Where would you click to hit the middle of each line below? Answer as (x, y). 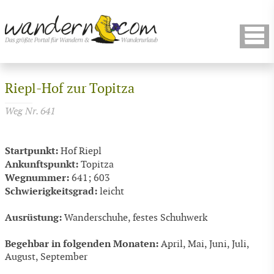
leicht (112, 192)
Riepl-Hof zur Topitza (70, 89)
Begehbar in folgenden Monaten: (82, 244)
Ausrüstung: (33, 218)
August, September (46, 257)
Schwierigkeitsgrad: (51, 191)
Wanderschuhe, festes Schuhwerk (135, 218)
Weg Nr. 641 (30, 111)
